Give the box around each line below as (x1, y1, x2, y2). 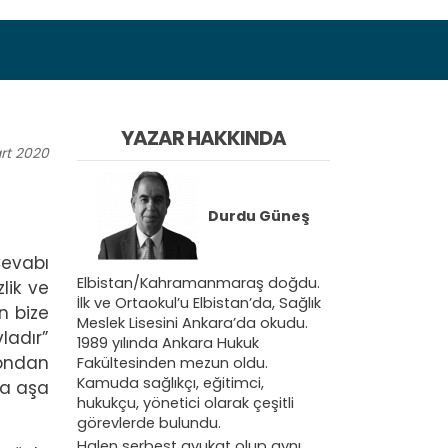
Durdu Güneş (207, 205, 310, 226)
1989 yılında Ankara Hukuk (77, 332, 259, 353)
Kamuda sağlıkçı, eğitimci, (77, 372, 264, 393)
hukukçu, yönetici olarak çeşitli (77, 392, 294, 413)
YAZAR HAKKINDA (121, 124, 286, 152)
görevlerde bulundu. (77, 412, 221, 433)
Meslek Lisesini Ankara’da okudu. (77, 312, 308, 333)
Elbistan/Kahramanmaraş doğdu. (77, 272, 320, 293)
